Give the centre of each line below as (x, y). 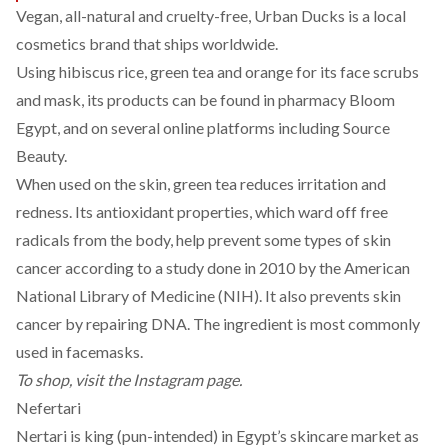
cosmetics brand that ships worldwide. (147, 43)
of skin (366, 239)
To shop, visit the (74, 379)
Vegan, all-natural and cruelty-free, (135, 15)
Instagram (168, 379)
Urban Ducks (299, 15)
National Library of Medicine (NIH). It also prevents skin (208, 295)
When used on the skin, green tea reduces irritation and (201, 183)
